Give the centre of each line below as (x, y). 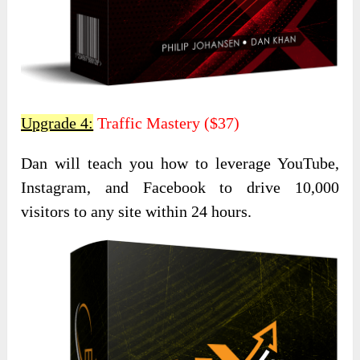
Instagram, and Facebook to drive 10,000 (180, 187)
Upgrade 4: (57, 123)
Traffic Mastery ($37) (167, 123)
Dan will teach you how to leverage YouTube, (180, 163)
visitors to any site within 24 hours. (137, 211)
